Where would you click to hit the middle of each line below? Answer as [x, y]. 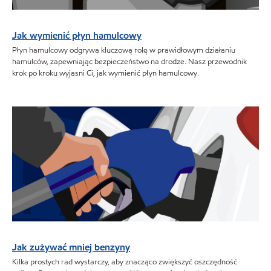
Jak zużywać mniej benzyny [71, 247]
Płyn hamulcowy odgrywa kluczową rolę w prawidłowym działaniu [124, 51]
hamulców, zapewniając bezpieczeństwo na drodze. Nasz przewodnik [129, 62]
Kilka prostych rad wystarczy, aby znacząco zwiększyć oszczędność [125, 262]
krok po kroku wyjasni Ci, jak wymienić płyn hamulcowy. [106, 73]
